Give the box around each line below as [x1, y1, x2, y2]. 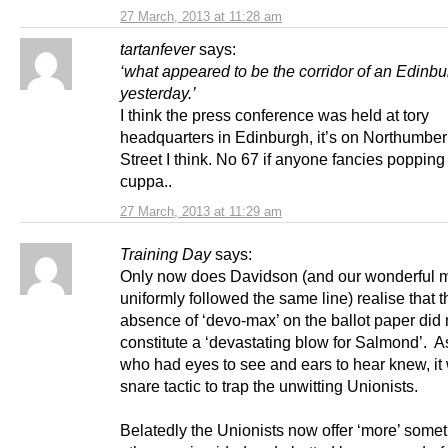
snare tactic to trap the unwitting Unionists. [120, 377, 418, 396]
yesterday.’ [120, 84, 196, 103]
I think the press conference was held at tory [120, 106, 429, 125]
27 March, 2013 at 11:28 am [120, 9, 282, 25]
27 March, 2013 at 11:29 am [120, 204, 282, 220]
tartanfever [120, 40, 195, 59]
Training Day [120, 245, 211, 264]
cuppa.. [120, 172, 172, 191]
